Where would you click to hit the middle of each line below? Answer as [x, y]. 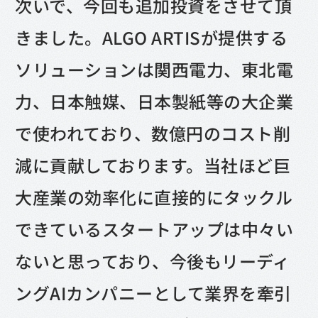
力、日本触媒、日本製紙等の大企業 [154, 102]
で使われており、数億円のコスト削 [153, 133]
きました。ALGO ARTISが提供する [152, 38]
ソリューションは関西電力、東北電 [154, 70]
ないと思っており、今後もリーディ [153, 261]
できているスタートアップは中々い [154, 229]
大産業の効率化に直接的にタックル [154, 197]
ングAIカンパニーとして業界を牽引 [153, 293]
